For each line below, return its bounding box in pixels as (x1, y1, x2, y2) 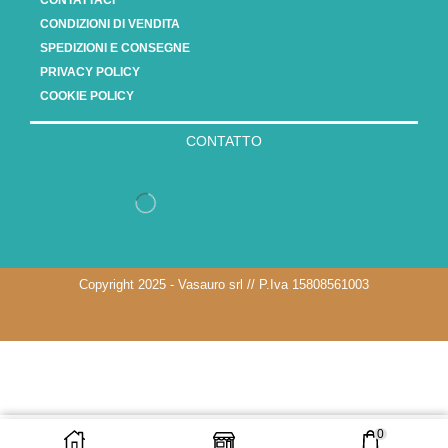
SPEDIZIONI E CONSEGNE (40, 41, 190, 56)
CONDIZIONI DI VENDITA (40, 17, 180, 32)
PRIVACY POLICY (40, 65, 140, 80)
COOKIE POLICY (40, 89, 134, 104)
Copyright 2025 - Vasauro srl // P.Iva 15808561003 (79, 277, 369, 293)
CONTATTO (186, 133, 262, 150)
